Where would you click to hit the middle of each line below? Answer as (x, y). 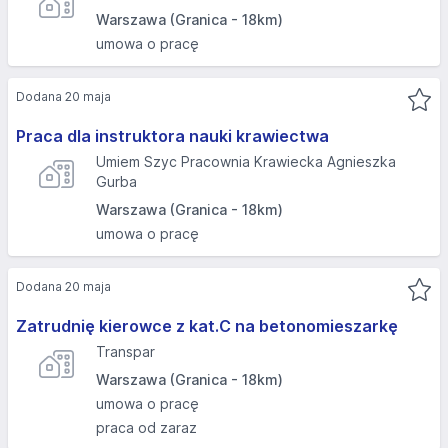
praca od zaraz (146, 427)
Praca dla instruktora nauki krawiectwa (172, 136)
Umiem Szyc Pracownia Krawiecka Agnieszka (246, 161)
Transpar (125, 351)
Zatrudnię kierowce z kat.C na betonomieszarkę (207, 326)
